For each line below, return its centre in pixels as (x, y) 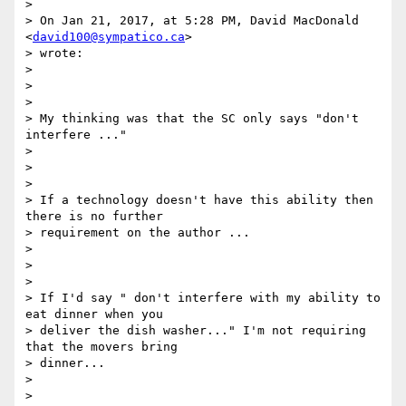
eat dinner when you (94, 314)
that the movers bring (101, 347)
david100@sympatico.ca (109, 37)
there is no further (94, 217)
